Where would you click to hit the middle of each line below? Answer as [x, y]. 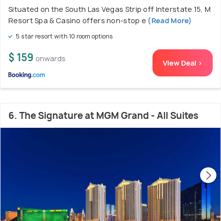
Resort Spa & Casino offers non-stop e [77, 21]
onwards [51, 59]
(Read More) [169, 21]
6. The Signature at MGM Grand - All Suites [103, 116]
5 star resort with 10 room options [64, 37]
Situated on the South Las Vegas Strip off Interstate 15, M [110, 9]
